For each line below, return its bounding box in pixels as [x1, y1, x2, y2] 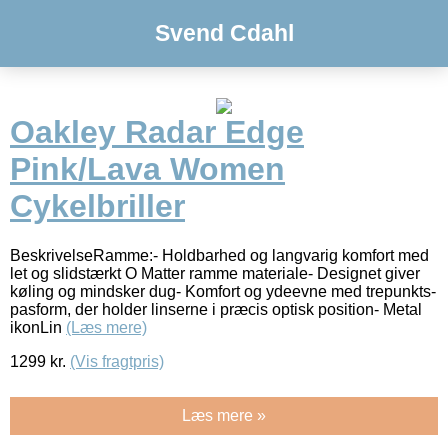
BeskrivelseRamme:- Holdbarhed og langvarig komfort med [10, 246, 429, 264]
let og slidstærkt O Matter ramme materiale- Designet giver [10, 264, 420, 282]
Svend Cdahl [154, 20, 294, 46]
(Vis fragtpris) [70, 352, 164, 370]
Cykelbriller [10, 188, 185, 225]
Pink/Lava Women [10, 151, 285, 188]
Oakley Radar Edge [10, 114, 304, 151]
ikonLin [10, 318, 66, 336]
